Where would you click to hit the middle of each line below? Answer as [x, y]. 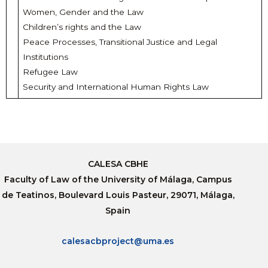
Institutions [45, 57]
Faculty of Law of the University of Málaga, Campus [118, 180]
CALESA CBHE [118, 164]
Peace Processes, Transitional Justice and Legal [120, 42]
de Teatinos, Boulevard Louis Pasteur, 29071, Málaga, [118, 195]
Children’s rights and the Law [82, 27]
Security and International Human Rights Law [115, 87]
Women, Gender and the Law [83, 12]
